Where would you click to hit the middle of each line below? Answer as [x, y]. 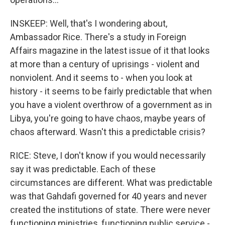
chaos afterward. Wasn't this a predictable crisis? [108, 132]
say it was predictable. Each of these [83, 169]
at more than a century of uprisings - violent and [105, 64]
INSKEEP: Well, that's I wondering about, [89, 23]
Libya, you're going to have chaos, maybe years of [108, 118]
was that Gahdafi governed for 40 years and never [108, 196]
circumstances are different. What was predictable [111, 182]
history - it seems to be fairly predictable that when [111, 91]
